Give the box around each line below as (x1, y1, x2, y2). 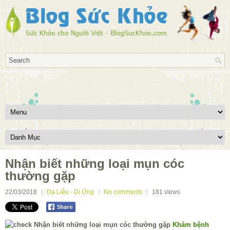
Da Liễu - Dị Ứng (47, 188, 94, 196)
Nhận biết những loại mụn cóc (5, 156, 184, 170)
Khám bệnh (172, 221, 209, 229)
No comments (104, 188, 142, 196)
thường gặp (5, 168, 75, 183)
